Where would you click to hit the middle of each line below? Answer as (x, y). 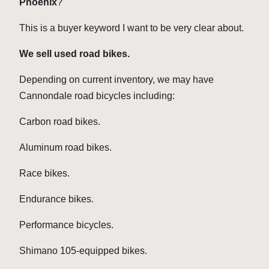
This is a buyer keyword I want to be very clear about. (131, 28)
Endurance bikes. (56, 199)
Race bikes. (44, 173)
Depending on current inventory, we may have (116, 79)
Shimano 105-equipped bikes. (83, 250)
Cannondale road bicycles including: (97, 95)
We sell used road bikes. (74, 53)
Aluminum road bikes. (65, 147)
